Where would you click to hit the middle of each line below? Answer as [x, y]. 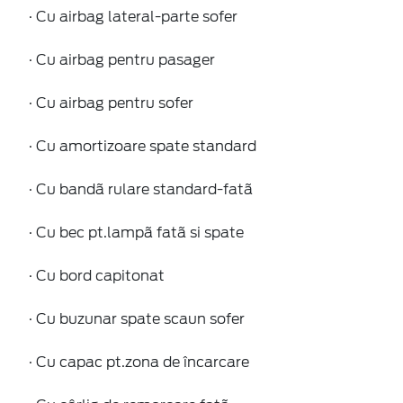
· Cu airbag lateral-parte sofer [133, 16]
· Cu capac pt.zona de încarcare [139, 362]
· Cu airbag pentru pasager [122, 59]
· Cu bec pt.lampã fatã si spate [136, 232]
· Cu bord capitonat [97, 275]
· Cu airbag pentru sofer [111, 103]
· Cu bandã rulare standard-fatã [141, 189]
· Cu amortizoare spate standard [143, 146]
